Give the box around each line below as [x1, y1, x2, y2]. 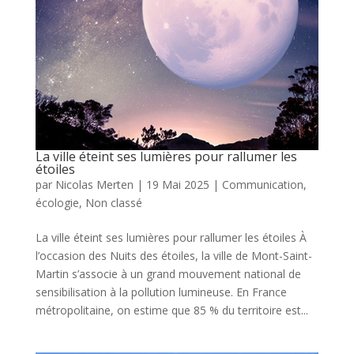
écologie [35, 195, 79, 211]
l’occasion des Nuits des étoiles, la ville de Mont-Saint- [35, 248, 312, 264]
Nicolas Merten [55, 177, 134, 193]
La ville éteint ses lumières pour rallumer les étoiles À [35, 230, 307, 246]
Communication [221, 177, 303, 193]
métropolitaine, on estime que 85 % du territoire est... [35, 303, 308, 318]
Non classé [85, 195, 142, 211]
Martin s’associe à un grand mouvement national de [35, 266, 301, 282]
